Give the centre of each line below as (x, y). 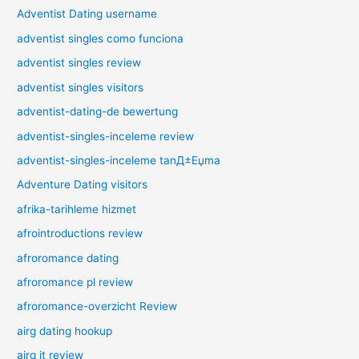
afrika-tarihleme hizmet (77, 209)
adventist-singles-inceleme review (106, 136)
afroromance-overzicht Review (97, 307)
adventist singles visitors (81, 87)
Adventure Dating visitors (83, 185)
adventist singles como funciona (101, 38)
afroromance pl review (75, 282)
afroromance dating (68, 258)
